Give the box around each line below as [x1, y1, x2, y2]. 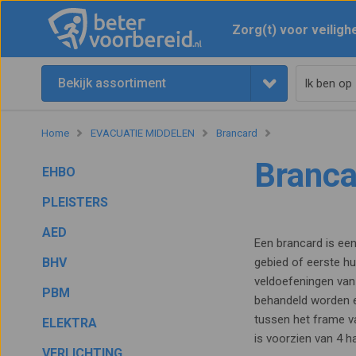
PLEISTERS [42, 195, 109, 210]
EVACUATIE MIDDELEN [91, 127, 195, 139]
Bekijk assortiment [58, 75, 166, 91]
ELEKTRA [42, 315, 98, 331]
